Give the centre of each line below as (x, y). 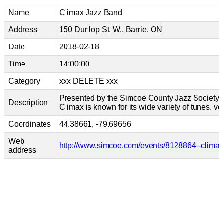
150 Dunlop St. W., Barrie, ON (111, 30)
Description (28, 102)
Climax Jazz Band (91, 12)
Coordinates (30, 124)
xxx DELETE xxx (88, 81)
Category (24, 81)
